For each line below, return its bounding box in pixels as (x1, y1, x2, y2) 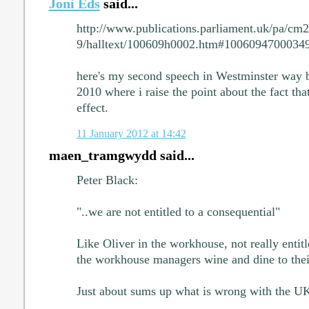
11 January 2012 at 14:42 (76, 126, 186, 140)
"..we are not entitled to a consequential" (76, 204, 280, 219)
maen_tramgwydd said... (48, 147, 195, 163)
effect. (76, 101, 108, 115)
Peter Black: (76, 172, 138, 187)
